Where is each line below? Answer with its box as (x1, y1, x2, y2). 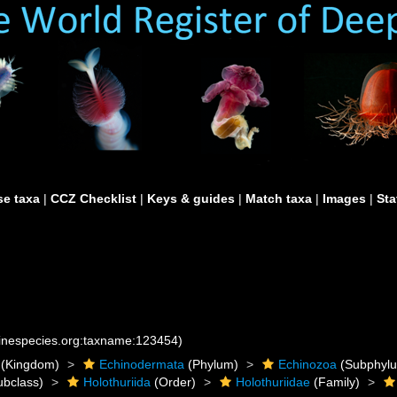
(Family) (310, 375, 361, 389)
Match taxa (245, 191, 312, 206)
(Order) (151, 375, 197, 389)
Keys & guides (147, 191, 235, 206)
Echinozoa (278, 357, 338, 371)
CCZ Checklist (51, 191, 136, 206)
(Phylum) (184, 357, 239, 371)
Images (323, 191, 366, 206)
